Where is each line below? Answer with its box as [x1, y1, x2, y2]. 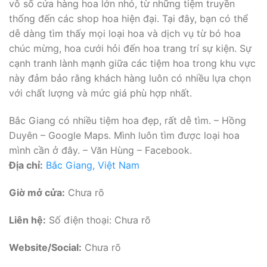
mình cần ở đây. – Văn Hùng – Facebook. [9, 144, 192, 157]
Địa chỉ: [9, 159, 43, 172]
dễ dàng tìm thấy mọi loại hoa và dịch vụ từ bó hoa [9, 27, 241, 40]
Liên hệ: [9, 213, 46, 226]
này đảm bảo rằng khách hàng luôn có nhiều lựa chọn [9, 72, 251, 85]
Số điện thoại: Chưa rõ [46, 213, 151, 226]
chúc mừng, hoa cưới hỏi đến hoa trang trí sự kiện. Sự [9, 42, 252, 55]
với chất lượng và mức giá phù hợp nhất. [9, 87, 192, 100]
